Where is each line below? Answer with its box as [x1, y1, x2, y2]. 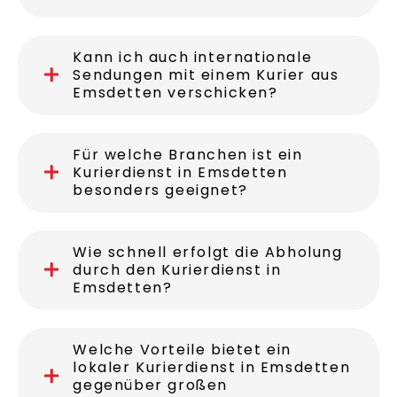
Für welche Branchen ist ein [73, 224, 303, 245]
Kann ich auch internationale [73, 127, 313, 148]
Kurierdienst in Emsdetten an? [73, 65, 323, 86]
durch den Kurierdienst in [73, 339, 282, 361]
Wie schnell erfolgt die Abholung [73, 322, 343, 343]
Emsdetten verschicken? [73, 162, 278, 183]
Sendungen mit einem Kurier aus [73, 144, 339, 166]
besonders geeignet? [73, 260, 248, 281]
